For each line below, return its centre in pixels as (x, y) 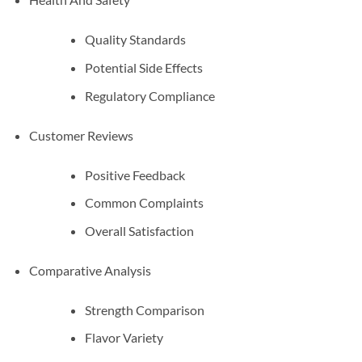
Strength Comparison (144, 309)
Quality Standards (135, 40)
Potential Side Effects (143, 67)
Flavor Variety (124, 338)
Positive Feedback (135, 175)
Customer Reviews (81, 135)
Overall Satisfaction (139, 230)
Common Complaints (144, 203)
